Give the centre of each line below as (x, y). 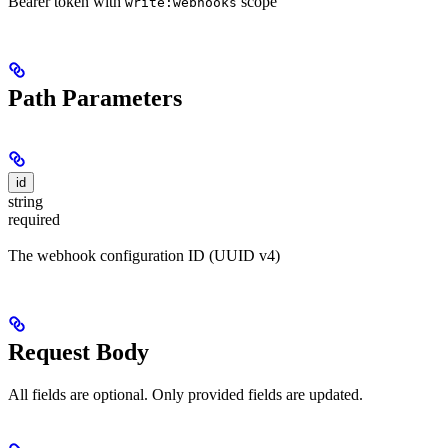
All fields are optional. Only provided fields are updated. (185, 394)
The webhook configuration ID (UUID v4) (144, 256)
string (25, 201)
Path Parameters (95, 97)
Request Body (78, 352)
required (34, 219)
